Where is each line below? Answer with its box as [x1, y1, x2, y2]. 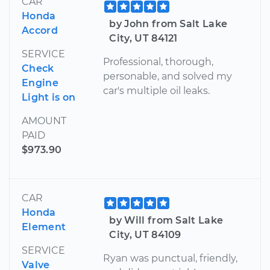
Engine [22, 77, 58, 89]
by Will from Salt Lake [109, 215, 224, 227]
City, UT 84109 [109, 229, 181, 241]
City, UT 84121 [109, 33, 178, 45]
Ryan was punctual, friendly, [103, 253, 238, 265]
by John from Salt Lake [109, 18, 228, 30]
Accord [22, 25, 58, 37]
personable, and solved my [103, 71, 233, 83]
